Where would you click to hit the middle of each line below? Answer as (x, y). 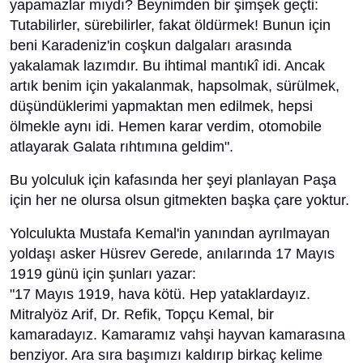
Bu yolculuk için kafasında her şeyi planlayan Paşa (173, 180)
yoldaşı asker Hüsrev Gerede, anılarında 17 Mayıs (172, 254)
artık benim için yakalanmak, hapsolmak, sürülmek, (175, 86)
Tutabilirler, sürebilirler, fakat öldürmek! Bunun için (170, 25)
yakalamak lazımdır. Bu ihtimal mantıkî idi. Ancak (167, 66)
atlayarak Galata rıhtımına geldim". (122, 147)
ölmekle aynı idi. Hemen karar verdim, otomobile (166, 126)
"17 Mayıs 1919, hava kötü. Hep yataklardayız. (160, 294)
